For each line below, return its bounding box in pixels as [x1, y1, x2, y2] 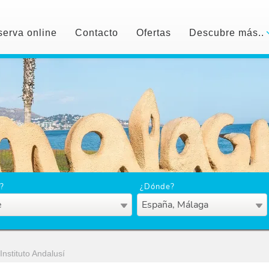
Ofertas [136, 28, 171, 38]
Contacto [74, 28, 118, 38]
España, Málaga [141, 198, 208, 211]
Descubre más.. [189, 28, 267, 38]
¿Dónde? [139, 181, 175, 192]
